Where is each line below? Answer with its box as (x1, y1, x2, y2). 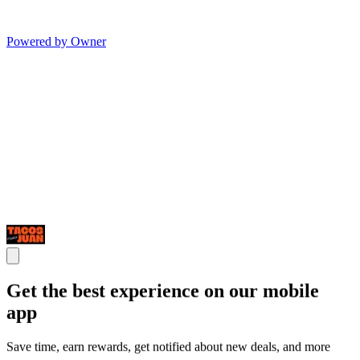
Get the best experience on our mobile (6, 280, 319, 301)
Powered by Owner (6, 35, 106, 49)
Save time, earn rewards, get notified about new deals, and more (6, 339, 330, 354)
